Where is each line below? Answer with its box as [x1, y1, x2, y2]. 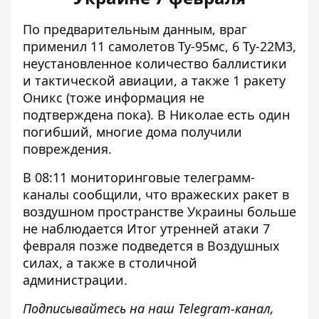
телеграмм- [184, 169, 255, 186]
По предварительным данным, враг [23, 21, 247, 38]
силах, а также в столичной [23, 254, 197, 271]
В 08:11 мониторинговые [23, 169, 184, 186]
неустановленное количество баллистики [23, 55, 287, 72]
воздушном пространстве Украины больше [23, 203, 296, 220]
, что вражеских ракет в [138, 186, 289, 203]
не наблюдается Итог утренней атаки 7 [23, 220, 270, 237]
